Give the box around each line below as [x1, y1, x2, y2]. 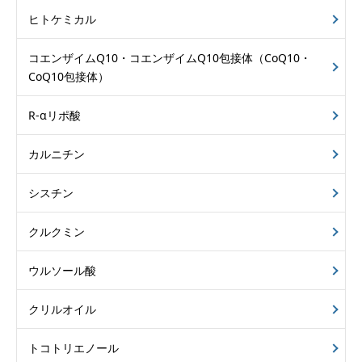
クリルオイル [28, 301, 96, 318]
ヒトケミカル [28, 11, 96, 27]
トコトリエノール [28, 340, 119, 356]
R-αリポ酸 [28, 107, 81, 124]
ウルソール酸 [28, 263, 96, 279]
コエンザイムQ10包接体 [129, 50, 253, 66]
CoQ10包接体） [28, 69, 109, 85]
